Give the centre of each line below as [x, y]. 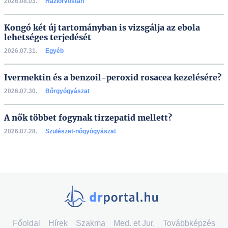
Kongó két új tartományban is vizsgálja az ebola [102, 27]
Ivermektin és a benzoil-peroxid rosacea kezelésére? [113, 77]
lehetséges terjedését [48, 37]
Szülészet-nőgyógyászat [81, 131]
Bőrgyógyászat [67, 91]
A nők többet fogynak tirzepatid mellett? [88, 118]
